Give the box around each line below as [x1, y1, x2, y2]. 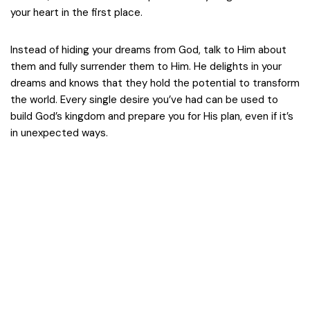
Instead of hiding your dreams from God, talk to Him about [10, 43, 286, 57]
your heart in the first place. [10, 6, 143, 19]
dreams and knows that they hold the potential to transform [10, 76, 300, 90]
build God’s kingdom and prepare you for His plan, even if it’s [10, 109, 293, 123]
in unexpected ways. [10, 126, 108, 140]
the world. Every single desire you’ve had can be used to [10, 93, 278, 107]
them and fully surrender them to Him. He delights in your [10, 60, 282, 73]
